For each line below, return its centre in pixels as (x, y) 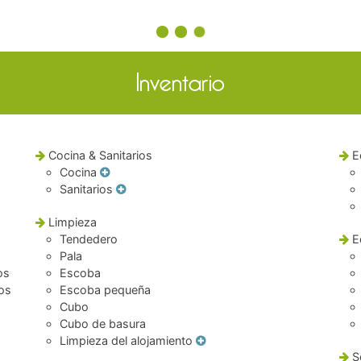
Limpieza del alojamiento (127, 340)
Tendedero (89, 239)
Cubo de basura (103, 324)
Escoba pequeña (106, 290)
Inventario (180, 83)
